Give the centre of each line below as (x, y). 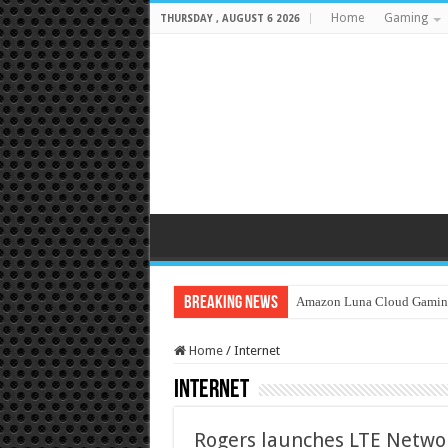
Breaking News (230, 303)
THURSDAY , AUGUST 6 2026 (229, 18)
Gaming (405, 18)
